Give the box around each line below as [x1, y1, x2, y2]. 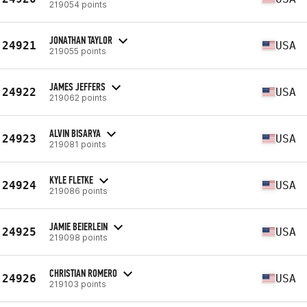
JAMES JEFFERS [49, 79, 106, 93]
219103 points [49, 278, 106, 289]
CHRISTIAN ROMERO [49, 266, 117, 280]
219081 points [49, 138, 106, 149]
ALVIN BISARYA [49, 126, 101, 140]
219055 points [49, 45, 106, 56]
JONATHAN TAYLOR [49, 33, 112, 47]
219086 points [49, 185, 108, 196]
